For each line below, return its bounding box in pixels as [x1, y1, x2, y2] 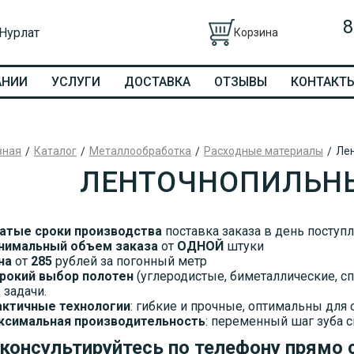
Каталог [34, 145, 77, 157]
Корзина [234, 26, 278, 39]
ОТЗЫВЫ [213, 74, 267, 89]
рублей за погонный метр [52, 254, 207, 269]
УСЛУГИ [51, 74, 100, 89]
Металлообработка [89, 145, 191, 157]
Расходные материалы [204, 145, 323, 157]
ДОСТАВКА [123, 74, 190, 89]
